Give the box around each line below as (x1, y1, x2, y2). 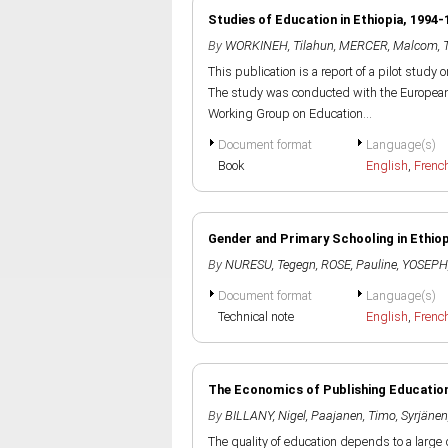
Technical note (218, 309, 294, 324)
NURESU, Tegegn (225, 257, 316, 272)
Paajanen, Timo (311, 408, 396, 423)
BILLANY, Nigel (225, 408, 306, 423)
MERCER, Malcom (339, 38, 438, 53)
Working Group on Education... (208, 106, 372, 121)
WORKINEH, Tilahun (225, 38, 334, 53)
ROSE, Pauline (321, 257, 397, 272)
